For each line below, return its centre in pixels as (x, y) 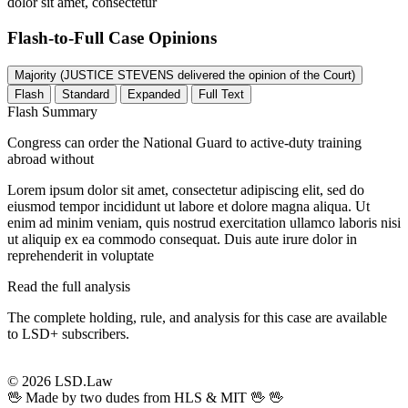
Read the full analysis (69, 286)
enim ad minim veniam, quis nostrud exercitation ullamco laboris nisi (204, 222)
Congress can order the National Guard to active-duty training (184, 142)
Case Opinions (163, 37)
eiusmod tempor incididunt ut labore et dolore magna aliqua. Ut (189, 206)
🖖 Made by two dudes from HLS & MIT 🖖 (138, 397)
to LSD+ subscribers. (68, 333)
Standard (86, 94)
